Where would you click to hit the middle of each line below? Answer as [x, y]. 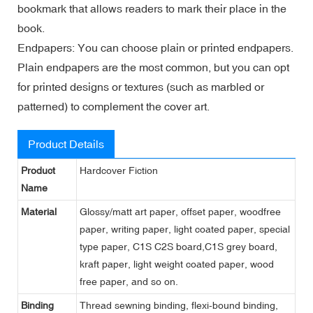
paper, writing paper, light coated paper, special [185, 229]
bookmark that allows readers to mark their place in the [152, 8]
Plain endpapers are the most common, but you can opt [153, 67]
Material [39, 211]
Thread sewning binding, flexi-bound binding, [179, 305]
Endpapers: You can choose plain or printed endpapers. [155, 47]
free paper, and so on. [129, 281]
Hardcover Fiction [119, 170]
